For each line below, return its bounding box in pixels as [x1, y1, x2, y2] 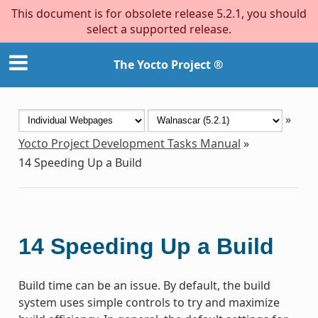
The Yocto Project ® [114, 57, 223, 73]
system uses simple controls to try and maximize [18, 294, 280, 310]
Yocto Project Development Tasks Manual [18, 135, 241, 151]
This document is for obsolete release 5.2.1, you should [11, 6, 307, 21]
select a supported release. [87, 21, 231, 37]
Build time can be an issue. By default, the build [18, 277, 270, 293]
